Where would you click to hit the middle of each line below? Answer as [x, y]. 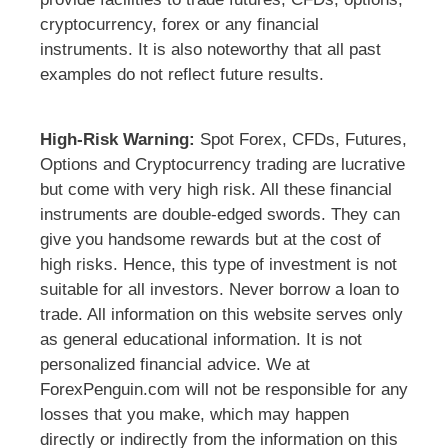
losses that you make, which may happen [194, 415]
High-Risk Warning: [117, 140]
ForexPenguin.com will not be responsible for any [224, 390]
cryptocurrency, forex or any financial [179, 25]
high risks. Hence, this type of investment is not [218, 265]
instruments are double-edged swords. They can [220, 215]
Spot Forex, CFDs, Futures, [301, 140]
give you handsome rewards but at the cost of [210, 240]
